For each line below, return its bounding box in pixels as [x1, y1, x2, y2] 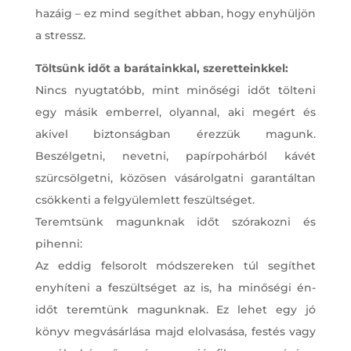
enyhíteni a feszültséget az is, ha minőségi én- [34, 280, 317, 295]
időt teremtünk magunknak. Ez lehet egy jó [34, 302, 317, 317]
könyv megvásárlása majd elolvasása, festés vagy [34, 324, 317, 338]
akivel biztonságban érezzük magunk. [34, 126, 317, 141]
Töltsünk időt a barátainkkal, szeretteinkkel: [34, 60, 288, 75]
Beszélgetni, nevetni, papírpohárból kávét [34, 148, 317, 163]
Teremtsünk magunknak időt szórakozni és [34, 214, 317, 229]
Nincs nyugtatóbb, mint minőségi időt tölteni [34, 82, 317, 97]
